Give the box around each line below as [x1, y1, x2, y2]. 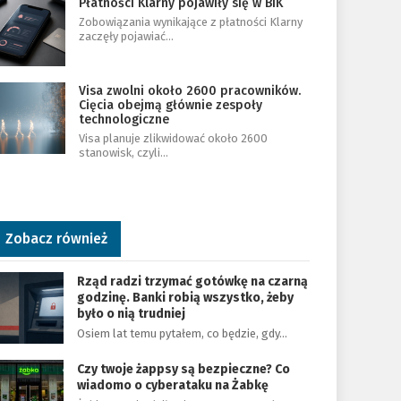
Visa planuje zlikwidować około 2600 [79, 132, 269, 145]
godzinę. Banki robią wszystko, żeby [76, 290, 294, 305]
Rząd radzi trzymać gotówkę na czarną [76, 274, 308, 289]
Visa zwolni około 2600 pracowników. [79, 83, 302, 98]
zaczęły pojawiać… [79, 30, 175, 43]
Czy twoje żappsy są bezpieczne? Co [76, 362, 290, 377]
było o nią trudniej [76, 306, 185, 321]
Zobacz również [4, 230, 107, 247]
